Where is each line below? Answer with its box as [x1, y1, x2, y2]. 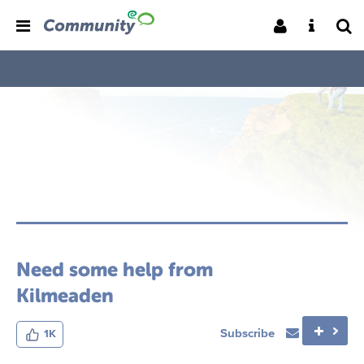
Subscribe [220, 323, 278, 342]
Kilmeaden [16, 284, 114, 306]
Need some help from [16, 258, 213, 280]
